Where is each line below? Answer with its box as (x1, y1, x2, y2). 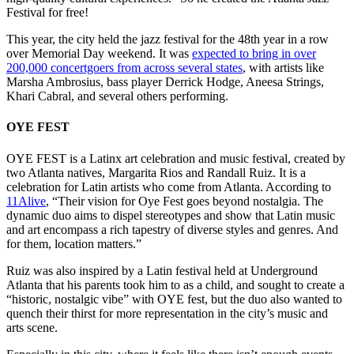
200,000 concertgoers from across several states (6, 61, 243, 75)
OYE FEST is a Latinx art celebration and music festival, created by (6, 151, 345, 165)
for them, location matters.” (6, 236, 145, 250)
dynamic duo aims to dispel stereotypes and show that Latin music (6, 208, 335, 222)
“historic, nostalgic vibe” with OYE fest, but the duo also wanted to (6, 292, 342, 306)
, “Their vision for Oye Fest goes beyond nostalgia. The (46, 194, 323, 208)
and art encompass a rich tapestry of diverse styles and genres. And (6, 222, 338, 236)
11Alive (6, 194, 46, 208)
